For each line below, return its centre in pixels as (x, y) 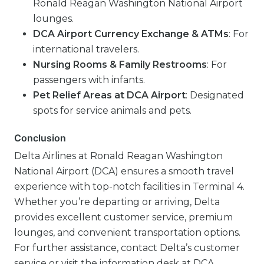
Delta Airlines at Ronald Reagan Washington (118, 156)
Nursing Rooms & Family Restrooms (120, 65)
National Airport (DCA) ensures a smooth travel (124, 171)
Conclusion (40, 138)
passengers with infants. (89, 80)
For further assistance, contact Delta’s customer (127, 248)
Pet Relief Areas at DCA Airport (109, 95)
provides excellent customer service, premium (123, 217)
